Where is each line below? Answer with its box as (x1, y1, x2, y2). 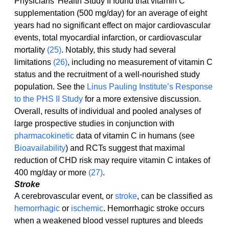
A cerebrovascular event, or (14, 192, 115, 201)
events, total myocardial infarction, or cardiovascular (14, 33, 203, 42)
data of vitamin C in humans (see (74, 131, 197, 141)
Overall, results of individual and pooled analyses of (14, 107, 203, 116)
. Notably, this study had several (61, 45, 178, 55)
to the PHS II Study (14, 95, 83, 104)
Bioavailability (14, 144, 65, 153)
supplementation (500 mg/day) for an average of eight (14, 9, 209, 18)
